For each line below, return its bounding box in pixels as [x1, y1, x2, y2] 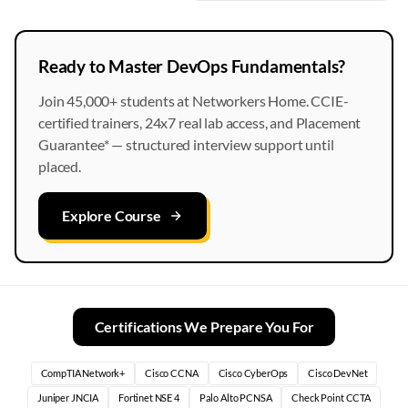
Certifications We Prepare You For [94, 318, 314, 335]
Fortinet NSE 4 [118, 392, 179, 403]
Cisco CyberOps [218, 367, 289, 379]
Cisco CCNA [145, 367, 199, 379]
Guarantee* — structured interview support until [38, 136, 334, 153]
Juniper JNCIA [37, 392, 99, 403]
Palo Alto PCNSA [199, 392, 272, 403]
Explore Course [62, 207, 161, 224]
